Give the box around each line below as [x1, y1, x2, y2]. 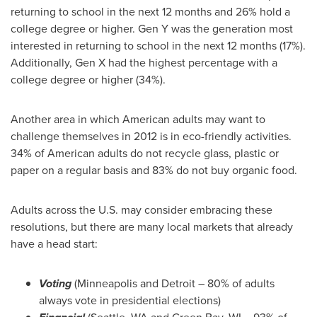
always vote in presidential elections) [39, 292, 221, 309]
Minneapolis [77, 275, 137, 292]
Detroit [161, 275, 195, 292]
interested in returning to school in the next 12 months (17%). [11, 38, 306, 54]
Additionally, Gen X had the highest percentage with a [11, 54, 277, 71]
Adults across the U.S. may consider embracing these [11, 202, 272, 219]
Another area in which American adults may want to [11, 111, 265, 128]
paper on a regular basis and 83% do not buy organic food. [11, 162, 297, 179]
